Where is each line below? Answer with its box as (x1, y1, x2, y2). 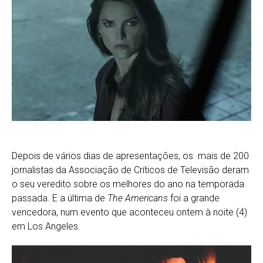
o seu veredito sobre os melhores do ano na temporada (12, 178, 244, 190)
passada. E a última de (12, 192, 107, 204)
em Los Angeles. (12, 220, 80, 232)
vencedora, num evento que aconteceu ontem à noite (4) (12, 206, 247, 218)
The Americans (107, 192, 168, 204)
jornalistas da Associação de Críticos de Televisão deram (12, 164, 249, 176)
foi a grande (168, 192, 220, 204)
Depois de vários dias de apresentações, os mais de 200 (12, 150, 249, 161)
